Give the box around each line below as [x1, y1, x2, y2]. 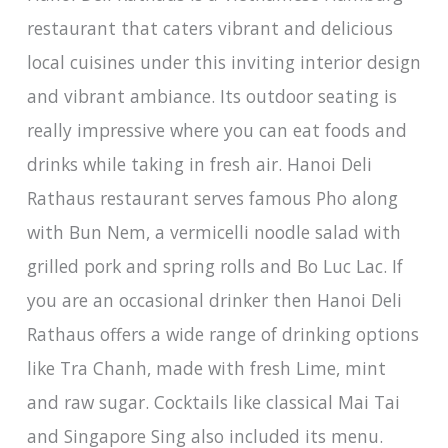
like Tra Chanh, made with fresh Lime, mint [26, 356, 386, 381]
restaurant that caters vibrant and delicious [26, 16, 393, 41]
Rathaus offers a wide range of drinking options [26, 322, 419, 347]
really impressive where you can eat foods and [26, 118, 407, 143]
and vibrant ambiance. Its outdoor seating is [26, 84, 397, 109]
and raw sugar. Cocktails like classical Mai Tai [26, 390, 400, 415]
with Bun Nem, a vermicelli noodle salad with [26, 220, 401, 245]
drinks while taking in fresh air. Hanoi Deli [26, 152, 372, 177]
